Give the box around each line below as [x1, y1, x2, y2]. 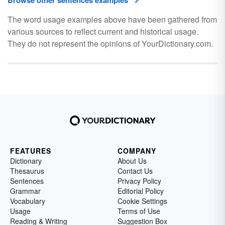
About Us [118, 156, 147, 166]
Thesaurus [10, 166, 44, 176]
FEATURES [10, 146, 51, 156]
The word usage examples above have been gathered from [8, 14, 217, 25]
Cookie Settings [118, 196, 167, 206]
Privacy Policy [118, 176, 161, 186]
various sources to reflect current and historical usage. [8, 26, 198, 37]
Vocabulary [10, 196, 45, 206]
